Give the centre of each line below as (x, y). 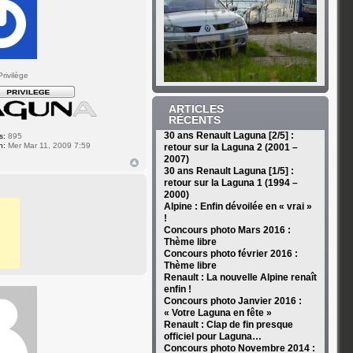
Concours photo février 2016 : (230, 254)
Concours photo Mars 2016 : (227, 230)
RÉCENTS (194, 120)
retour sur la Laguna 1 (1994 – (230, 183)
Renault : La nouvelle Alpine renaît (240, 277)
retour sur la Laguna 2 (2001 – (230, 147)
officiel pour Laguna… (212, 336)
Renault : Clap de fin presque (228, 325)
